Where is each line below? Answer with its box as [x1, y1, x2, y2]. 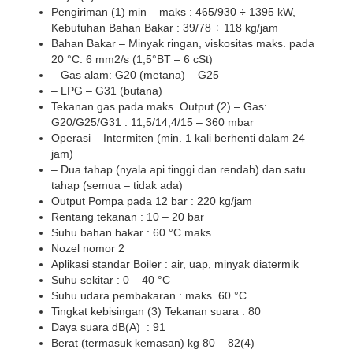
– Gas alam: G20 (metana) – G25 [51, 68, 219, 81]
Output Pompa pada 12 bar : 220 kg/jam [51, 194, 252, 207]
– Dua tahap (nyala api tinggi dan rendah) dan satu [51, 162, 306, 176]
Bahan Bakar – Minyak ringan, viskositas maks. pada [51, 36, 314, 50]
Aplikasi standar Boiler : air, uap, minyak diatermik [51, 257, 299, 270]
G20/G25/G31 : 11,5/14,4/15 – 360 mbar [51, 115, 254, 128]
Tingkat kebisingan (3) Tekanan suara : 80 [51, 304, 261, 318]
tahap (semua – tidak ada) [51, 178, 183, 191]
